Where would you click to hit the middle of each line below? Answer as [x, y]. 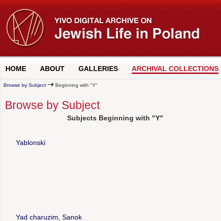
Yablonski [30, 142]
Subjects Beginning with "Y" [115, 118]
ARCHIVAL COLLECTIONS [175, 69]
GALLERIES [98, 69]
